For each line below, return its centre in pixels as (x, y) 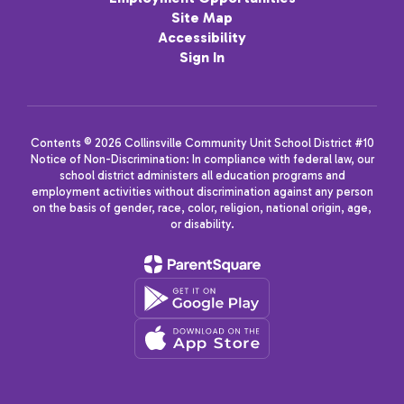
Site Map (202, 18)
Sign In (202, 58)
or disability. (202, 225)
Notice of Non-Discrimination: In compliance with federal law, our (202, 160)
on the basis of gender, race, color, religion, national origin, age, (202, 208)
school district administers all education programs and (202, 176)
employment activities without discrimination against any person (202, 192)
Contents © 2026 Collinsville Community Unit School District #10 (202, 143)
